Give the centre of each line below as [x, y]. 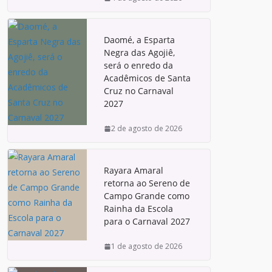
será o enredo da [138, 65]
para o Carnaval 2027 [147, 221]
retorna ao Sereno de [147, 183]
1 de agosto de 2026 [147, 246]
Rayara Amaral [134, 170]
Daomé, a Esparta [139, 40]
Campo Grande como [147, 196]
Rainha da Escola [138, 209]
